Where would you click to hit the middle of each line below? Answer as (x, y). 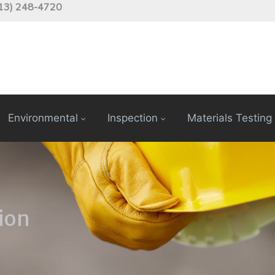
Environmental (43, 118)
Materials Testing (230, 118)
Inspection (133, 118)
